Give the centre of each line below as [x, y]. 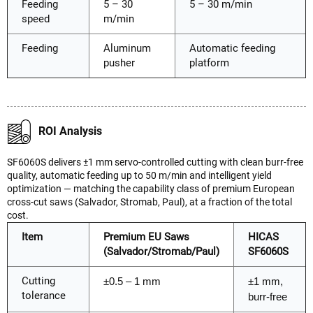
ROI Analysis [70, 131]
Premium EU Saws [146, 236]
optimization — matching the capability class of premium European [151, 188]
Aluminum [127, 48]
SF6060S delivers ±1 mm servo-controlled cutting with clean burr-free [155, 162]
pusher [119, 63]
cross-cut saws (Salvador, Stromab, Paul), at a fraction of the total [150, 202]
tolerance [44, 295]
